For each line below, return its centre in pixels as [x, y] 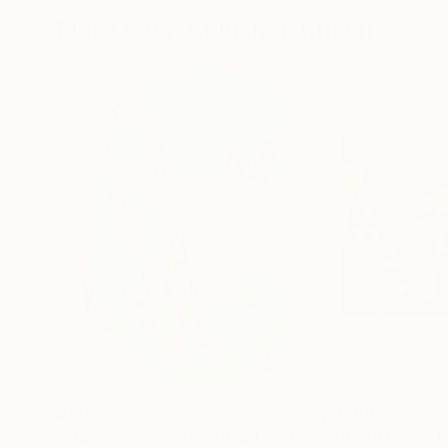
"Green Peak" [379, 436]
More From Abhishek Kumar [216, 29]
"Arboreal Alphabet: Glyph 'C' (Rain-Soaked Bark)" [314, 436]
